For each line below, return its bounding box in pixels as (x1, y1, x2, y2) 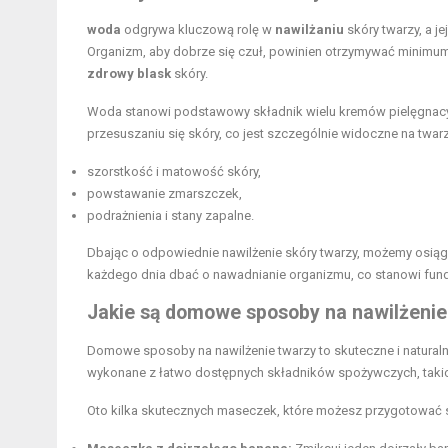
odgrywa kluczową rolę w (121, 21, 275, 37)
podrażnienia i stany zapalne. (87, 207, 254, 223)
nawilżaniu (275, 21, 344, 37)
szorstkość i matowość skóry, (87, 163, 261, 179)
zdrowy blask (87, 65, 171, 81)
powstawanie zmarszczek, (87, 185, 242, 201)
